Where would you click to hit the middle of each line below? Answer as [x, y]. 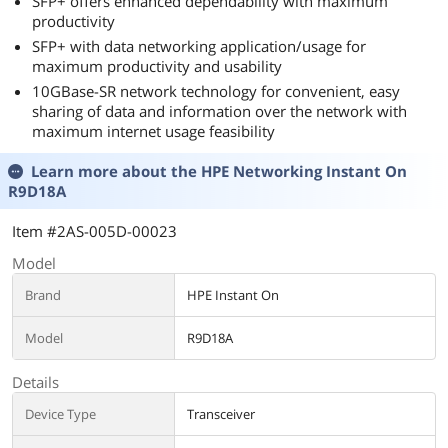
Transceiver [221, 414]
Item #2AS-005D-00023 [94, 231]
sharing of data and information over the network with [219, 111]
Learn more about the [116, 171]
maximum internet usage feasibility [153, 131]
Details [35, 382]
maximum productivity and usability [157, 66]
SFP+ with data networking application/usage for [199, 46]
